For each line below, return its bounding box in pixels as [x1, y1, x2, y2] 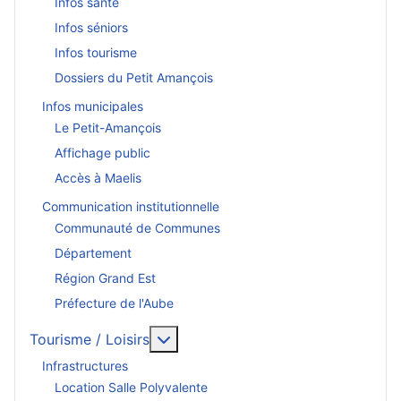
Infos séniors [55, 20, 128, 36]
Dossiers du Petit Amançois [55, 70, 213, 86]
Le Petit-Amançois [55, 120, 161, 136]
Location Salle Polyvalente [55, 380, 208, 396]
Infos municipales [42, 98, 143, 114]
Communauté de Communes [55, 220, 220, 236]
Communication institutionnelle [42, 198, 219, 214]
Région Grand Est [55, 270, 156, 286]
